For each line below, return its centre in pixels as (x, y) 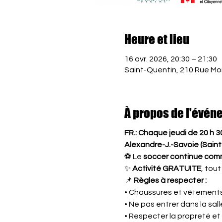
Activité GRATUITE (166, 168)
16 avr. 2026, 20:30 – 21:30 (170, 59)
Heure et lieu (157, 39)
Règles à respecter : (170, 180)
